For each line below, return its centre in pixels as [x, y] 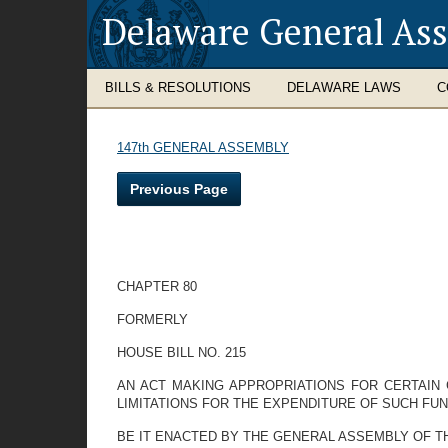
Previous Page [179, 189]
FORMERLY [152, 319]
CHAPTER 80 [157, 286]
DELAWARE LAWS [344, 87]
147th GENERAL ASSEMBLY [203, 147]
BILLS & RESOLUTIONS [178, 87]
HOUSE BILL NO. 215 [181, 352]
